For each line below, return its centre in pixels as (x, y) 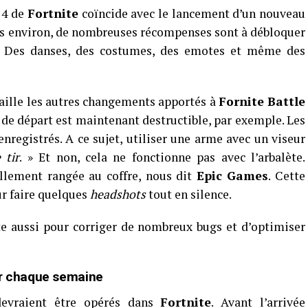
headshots (118, 194)
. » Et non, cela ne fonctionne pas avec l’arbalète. (163, 157)
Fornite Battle (262, 101)
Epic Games (232, 176)
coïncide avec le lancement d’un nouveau (192, 13)
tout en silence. (189, 194)
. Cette (287, 176)
